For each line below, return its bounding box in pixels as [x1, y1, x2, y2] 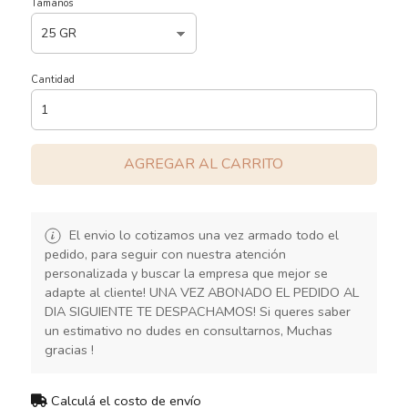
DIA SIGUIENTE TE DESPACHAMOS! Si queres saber [44, 301, 351, 321]
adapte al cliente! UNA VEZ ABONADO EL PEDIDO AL [44, 282, 359, 301]
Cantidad [30, 72, 75, 87]
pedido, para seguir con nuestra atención [44, 244, 286, 263]
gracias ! [44, 340, 94, 359]
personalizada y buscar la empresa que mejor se [44, 263, 328, 282]
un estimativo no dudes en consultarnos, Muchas [44, 321, 332, 340]
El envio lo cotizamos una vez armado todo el [65, 225, 339, 244]
